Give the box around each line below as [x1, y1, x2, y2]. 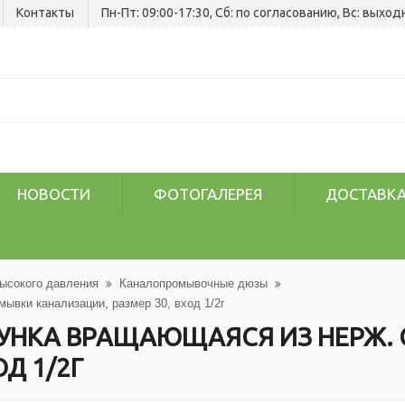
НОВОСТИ [17, 185, 90, 202]
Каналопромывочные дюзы [119, 277, 268, 290]
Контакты [16, 5, 74, 20]
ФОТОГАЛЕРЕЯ [154, 185, 262, 202]
